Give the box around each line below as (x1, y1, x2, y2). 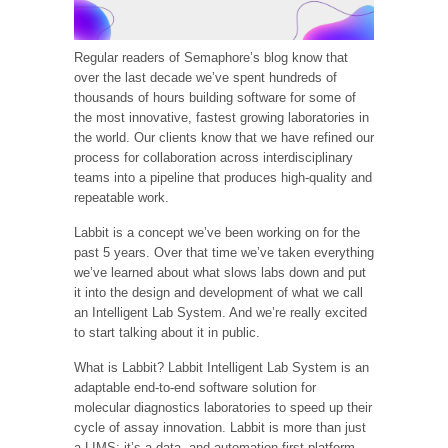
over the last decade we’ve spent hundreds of (74, 70, 337, 86)
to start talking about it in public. (74, 325, 260, 341)
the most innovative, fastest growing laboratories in (74, 110, 369, 126)
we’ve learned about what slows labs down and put (74, 265, 366, 281)
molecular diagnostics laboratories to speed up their (74, 400, 372, 416)
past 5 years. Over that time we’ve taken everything (74, 245, 374, 261)
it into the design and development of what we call (74, 285, 363, 301)
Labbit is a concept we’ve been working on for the (74, 225, 360, 241)
